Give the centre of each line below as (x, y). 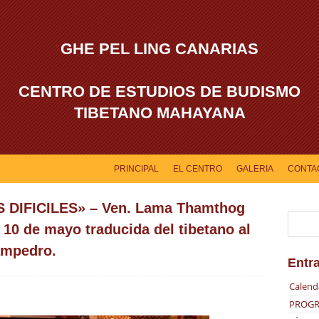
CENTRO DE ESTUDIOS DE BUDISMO (159, 91)
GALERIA (255, 169)
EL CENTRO (198, 169)
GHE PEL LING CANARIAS (159, 48)
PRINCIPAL (136, 169)
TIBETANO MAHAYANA (159, 113)
